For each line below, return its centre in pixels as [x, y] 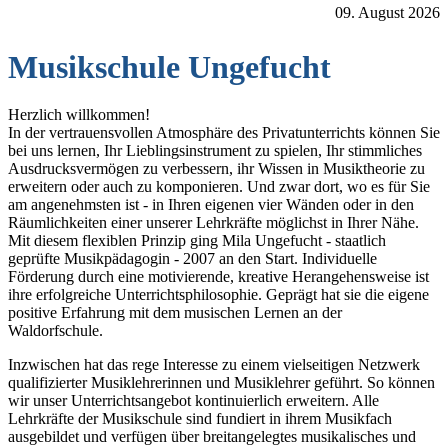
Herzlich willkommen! [79, 114]
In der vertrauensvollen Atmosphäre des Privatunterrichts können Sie [224, 132]
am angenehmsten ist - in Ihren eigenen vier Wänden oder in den [211, 204]
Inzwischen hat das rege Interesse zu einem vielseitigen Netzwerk [214, 364]
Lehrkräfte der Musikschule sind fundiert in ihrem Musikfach [200, 418]
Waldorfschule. [55, 330]
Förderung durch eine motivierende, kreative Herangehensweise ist [218, 276]
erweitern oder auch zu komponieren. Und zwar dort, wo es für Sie [219, 186]
